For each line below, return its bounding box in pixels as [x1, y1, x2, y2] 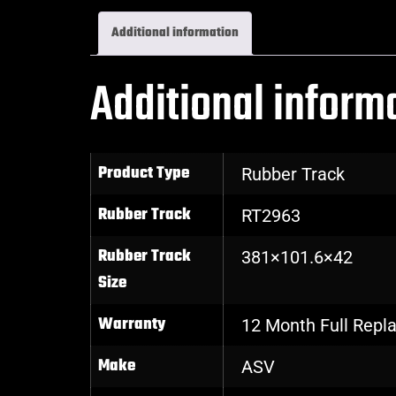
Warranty [98, 312, 165, 339]
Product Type [98, 161, 189, 187]
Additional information [111, 22, 239, 43]
